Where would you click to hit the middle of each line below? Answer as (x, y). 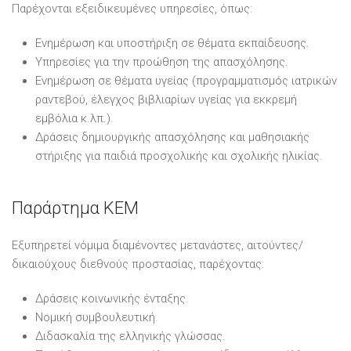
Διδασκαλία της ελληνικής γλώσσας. (130, 336)
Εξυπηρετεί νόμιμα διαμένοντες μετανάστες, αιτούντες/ (157, 245)
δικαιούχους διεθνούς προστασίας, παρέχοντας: (138, 264)
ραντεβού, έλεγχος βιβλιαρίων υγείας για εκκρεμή (166, 99)
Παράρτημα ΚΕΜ (75, 208)
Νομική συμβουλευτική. (97, 317)
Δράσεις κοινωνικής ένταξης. (112, 298)
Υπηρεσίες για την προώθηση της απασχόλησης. (162, 62)
